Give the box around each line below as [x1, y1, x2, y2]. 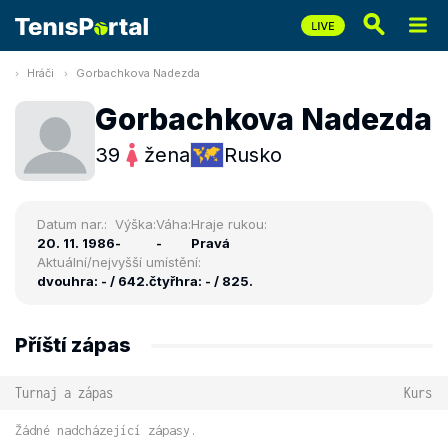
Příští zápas [15, 333, 131, 357]
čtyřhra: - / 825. [149, 273, 253, 289]
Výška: [115, 216, 156, 232]
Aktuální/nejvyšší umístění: [37, 254, 201, 270]
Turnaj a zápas [15, 384, 113, 401]
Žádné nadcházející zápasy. [15, 423, 197, 438]
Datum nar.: [37, 216, 107, 232]
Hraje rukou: [191, 216, 267, 232]
